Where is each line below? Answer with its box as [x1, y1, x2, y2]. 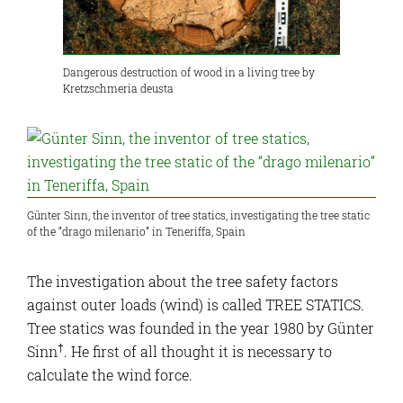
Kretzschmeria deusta [63, 81, 174, 96]
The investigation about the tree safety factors [27, 272, 338, 291]
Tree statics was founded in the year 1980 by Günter [27, 318, 374, 338]
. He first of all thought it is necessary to [64, 342, 332, 362]
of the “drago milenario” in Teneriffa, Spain [27, 224, 246, 239]
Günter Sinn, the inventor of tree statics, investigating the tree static [27, 208, 370, 223]
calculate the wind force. [27, 365, 193, 385]
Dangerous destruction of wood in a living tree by [63, 65, 315, 80]
